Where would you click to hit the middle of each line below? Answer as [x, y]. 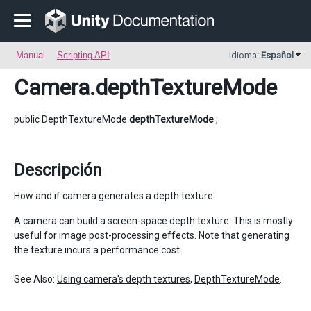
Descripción [58, 170]
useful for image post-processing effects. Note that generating [152, 235]
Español [277, 55]
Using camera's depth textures [124, 279]
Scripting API [83, 55]
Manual [31, 55]
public [28, 119]
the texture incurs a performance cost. [98, 250]
